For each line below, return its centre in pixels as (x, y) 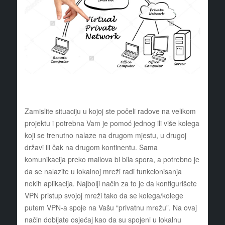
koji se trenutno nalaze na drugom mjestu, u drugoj (105, 135)
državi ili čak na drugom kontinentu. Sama (91, 147)
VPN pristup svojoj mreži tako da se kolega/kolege (104, 196)
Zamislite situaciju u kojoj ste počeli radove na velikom (110, 111)
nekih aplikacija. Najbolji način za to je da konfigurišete (110, 184)
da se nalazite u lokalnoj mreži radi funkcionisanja (103, 172)
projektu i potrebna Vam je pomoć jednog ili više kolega (112, 123)
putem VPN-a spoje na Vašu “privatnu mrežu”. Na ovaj (110, 208)
